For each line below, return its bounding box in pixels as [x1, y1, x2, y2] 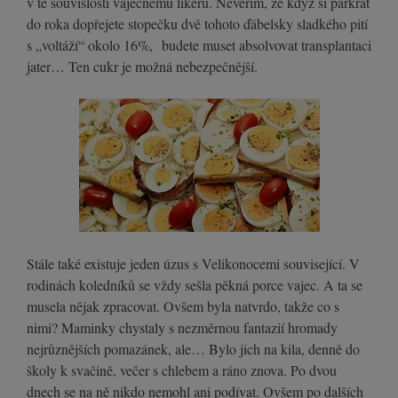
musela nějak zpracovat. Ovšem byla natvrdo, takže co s [27, 297, 339, 316]
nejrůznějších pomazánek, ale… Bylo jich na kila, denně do [27, 339, 360, 359]
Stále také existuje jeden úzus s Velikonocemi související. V [27, 254, 360, 274]
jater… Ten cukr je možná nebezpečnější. [27, 57, 258, 76]
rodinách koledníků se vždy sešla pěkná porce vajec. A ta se [27, 275, 362, 295]
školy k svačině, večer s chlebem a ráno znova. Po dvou [27, 361, 337, 380]
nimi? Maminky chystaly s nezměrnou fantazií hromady [27, 318, 338, 338]
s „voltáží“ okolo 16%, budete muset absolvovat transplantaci [27, 36, 371, 55]
